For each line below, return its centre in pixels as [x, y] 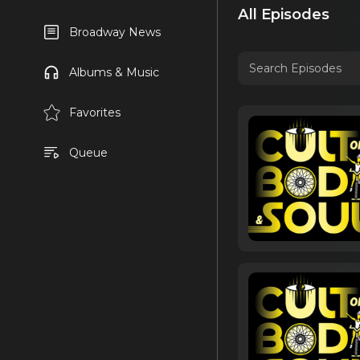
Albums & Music [114, 72]
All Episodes [284, 14]
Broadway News [115, 32]
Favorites [94, 112]
